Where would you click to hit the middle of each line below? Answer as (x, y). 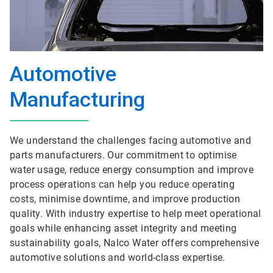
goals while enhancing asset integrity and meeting (123, 228)
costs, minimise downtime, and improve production (125, 199)
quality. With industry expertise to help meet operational (136, 214)
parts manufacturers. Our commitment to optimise (123, 155)
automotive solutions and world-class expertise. (118, 257)
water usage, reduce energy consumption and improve (132, 170)
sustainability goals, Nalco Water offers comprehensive (135, 243)
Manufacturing (77, 99)
